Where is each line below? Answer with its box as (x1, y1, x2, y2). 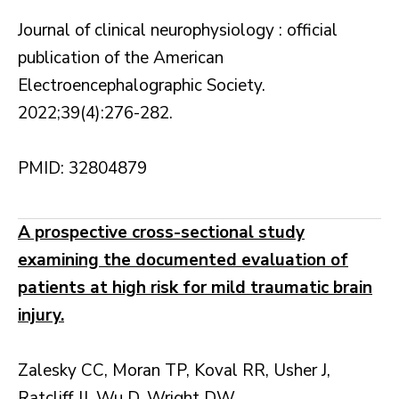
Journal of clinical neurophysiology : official (18, 19, 338, 43)
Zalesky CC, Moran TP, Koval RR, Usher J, (18, 359, 330, 383)
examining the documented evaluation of (18, 248, 348, 273)
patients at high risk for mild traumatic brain (18, 276, 372, 300)
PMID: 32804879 (18, 157, 147, 181)
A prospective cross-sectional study (18, 221, 305, 245)
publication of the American (18, 46, 224, 70)
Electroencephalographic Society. (18, 74, 265, 98)
